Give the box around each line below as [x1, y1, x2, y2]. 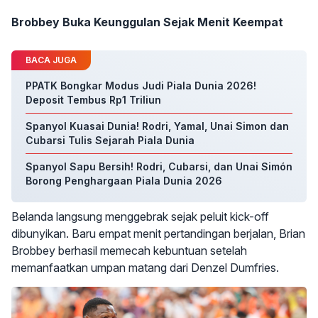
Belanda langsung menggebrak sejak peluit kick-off [11, 209, 269, 224]
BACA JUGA [26, 55, 77, 65]
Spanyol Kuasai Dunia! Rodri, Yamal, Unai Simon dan [26, 120, 289, 132]
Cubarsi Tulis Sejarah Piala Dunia [26, 134, 194, 146]
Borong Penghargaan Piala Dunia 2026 [26, 175, 222, 187]
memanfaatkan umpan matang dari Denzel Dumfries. [11, 261, 279, 275]
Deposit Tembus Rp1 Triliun [26, 94, 161, 106]
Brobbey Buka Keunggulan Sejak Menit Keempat [11, 15, 283, 29]
